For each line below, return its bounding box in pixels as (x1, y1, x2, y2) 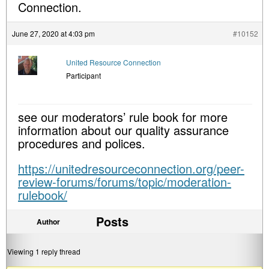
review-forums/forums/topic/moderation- (18, 173, 231, 190)
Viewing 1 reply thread (7, 246, 80, 256)
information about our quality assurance (18, 121, 229, 139)
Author (36, 216, 60, 227)
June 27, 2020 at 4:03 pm (12, 28, 95, 38)
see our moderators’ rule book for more (18, 108, 228, 125)
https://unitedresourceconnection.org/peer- (18, 160, 244, 177)
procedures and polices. (18, 134, 145, 152)
